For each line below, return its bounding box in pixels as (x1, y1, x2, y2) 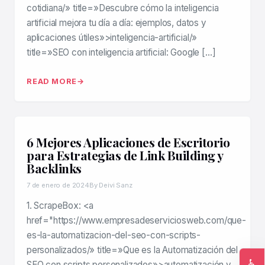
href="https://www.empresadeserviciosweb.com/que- (27, 215, 246, 227)
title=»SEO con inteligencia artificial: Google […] (27, 47, 216, 59)
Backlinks (27, 160, 82, 177)
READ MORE (27, 77, 77, 86)
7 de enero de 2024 (27, 181, 89, 190)
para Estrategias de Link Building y (27, 147, 224, 164)
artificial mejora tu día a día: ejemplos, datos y (27, 17, 206, 29)
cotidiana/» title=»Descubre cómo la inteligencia (27, 2, 219, 14)
